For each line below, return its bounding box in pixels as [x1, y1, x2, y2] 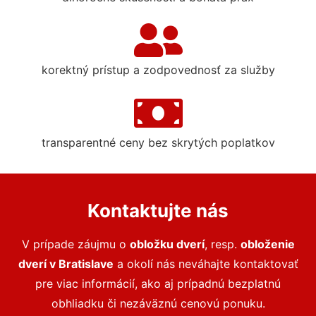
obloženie [240, 237, 295, 251]
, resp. [204, 237, 241, 251]
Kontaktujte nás [87, 200, 229, 221]
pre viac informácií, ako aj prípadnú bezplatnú [35, 276, 281, 291]
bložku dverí [136, 237, 205, 251]
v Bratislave [46, 257, 114, 271]
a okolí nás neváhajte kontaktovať [113, 257, 298, 271]
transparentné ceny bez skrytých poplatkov [41, 135, 275, 150]
